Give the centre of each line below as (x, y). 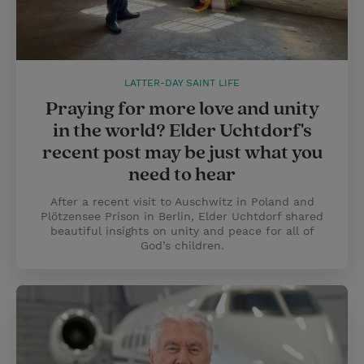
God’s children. (182, 245)
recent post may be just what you (182, 153)
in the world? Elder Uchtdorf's (182, 131)
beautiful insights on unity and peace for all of (182, 231)
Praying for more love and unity (182, 109)
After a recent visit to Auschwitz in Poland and (182, 201)
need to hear (182, 175)
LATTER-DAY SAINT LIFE (182, 83)
